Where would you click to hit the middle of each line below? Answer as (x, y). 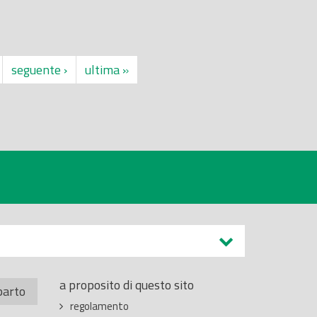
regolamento (99, 306)
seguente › (39, 69)
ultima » (107, 69)
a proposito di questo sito (126, 284)
